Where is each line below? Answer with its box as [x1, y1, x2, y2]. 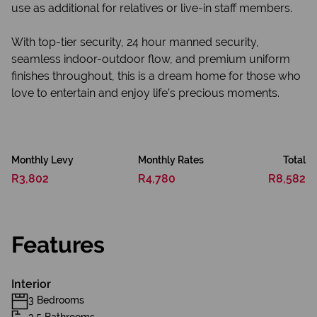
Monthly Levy [11, 154, 74, 166]
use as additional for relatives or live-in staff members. [11, 1, 292, 15]
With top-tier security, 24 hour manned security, [11, 35, 259, 49]
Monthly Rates [138, 154, 204, 166]
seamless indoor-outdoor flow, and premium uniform [11, 52, 290, 66]
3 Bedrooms [28, 294, 84, 306]
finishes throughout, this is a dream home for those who [11, 69, 301, 83]
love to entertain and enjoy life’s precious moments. [11, 86, 279, 100]
